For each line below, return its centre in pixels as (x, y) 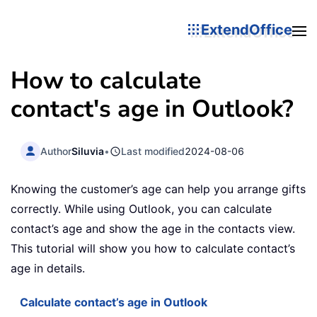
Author (56, 151)
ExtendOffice (247, 29)
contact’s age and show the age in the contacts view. (153, 229)
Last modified (153, 151)
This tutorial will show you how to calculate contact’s (153, 249)
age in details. (48, 269)
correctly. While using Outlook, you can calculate (141, 209)
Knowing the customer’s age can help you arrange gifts (158, 189)
